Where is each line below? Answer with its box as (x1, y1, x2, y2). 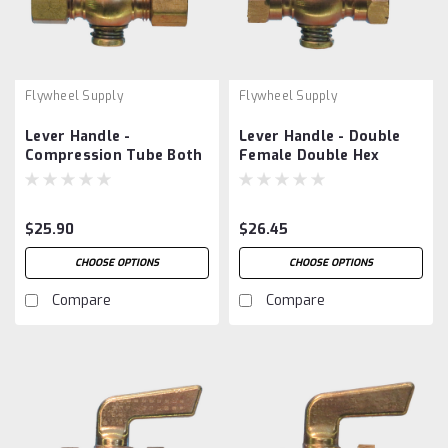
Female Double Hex (239, 145, 380, 165)
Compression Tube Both (25, 145, 203, 165)
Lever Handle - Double (239, 126, 401, 146)
